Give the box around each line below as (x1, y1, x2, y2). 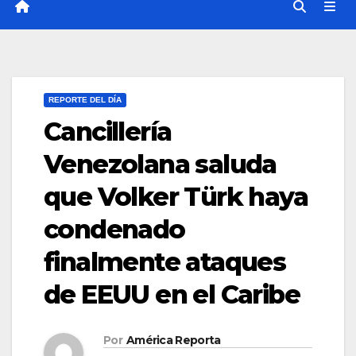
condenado (44, 214, 185, 246)
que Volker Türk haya (44, 181, 308, 213)
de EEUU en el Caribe (44, 279, 300, 311)
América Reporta (126, 333, 221, 348)
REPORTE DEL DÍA (48, 95, 122, 105)
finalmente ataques (44, 246, 286, 278)
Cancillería (44, 116, 172, 148)
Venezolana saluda (44, 149, 277, 180)
